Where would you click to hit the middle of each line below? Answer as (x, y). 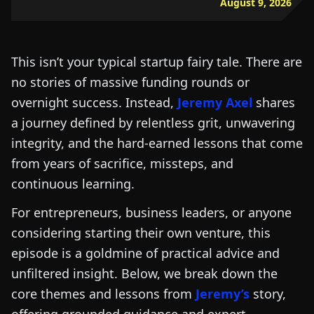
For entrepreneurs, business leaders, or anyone (151, 212)
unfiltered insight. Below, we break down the (144, 273)
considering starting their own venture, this (141, 233)
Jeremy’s (223, 294)
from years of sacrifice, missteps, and (122, 163)
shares (274, 102)
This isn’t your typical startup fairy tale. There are (157, 62)
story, (268, 294)
